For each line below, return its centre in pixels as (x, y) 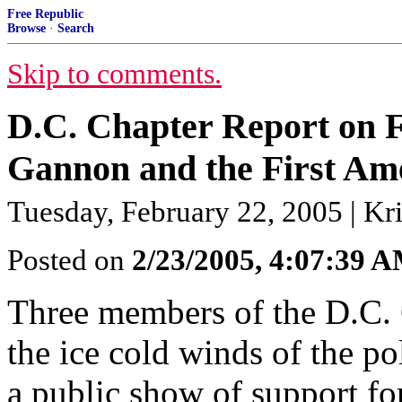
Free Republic (45, 14)
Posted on (70, 260)
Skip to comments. (114, 74)
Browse (26, 28)
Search (76, 28)
